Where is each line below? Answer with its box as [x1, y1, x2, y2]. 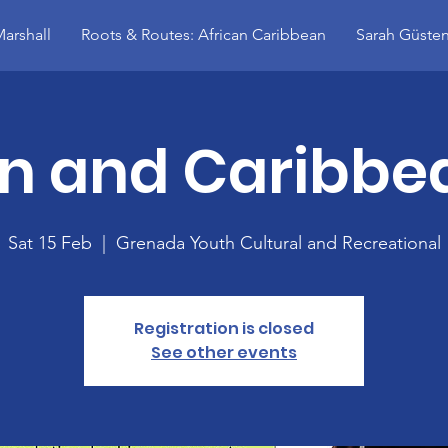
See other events [151, 341, 297, 364]
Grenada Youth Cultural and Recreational [115, 232, 441, 254]
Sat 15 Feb [7, 232, 92, 254]
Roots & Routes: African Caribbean [80, 25, 326, 44]
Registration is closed [134, 317, 314, 340]
